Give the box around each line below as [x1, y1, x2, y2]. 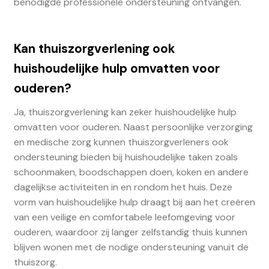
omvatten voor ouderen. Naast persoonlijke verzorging [13, 120, 253, 133]
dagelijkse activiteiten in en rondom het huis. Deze [13, 180, 232, 193]
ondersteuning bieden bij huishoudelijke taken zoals [13, 150, 238, 163]
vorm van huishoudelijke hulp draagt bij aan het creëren [13, 195, 255, 208]
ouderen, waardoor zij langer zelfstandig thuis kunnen [13, 225, 247, 238]
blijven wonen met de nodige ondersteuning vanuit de [13, 240, 249, 253]
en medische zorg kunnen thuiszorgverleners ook [13, 135, 229, 148]
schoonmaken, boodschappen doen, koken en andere [13, 165, 249, 178]
